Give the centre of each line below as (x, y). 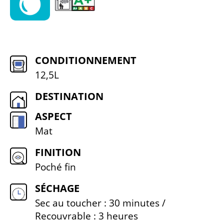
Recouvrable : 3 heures (86, 216)
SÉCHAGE (57, 188)
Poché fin (55, 167)
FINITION (58, 152)
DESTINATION (69, 96)
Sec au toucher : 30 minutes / (100, 203)
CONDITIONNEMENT (86, 60)
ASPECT (53, 116)
